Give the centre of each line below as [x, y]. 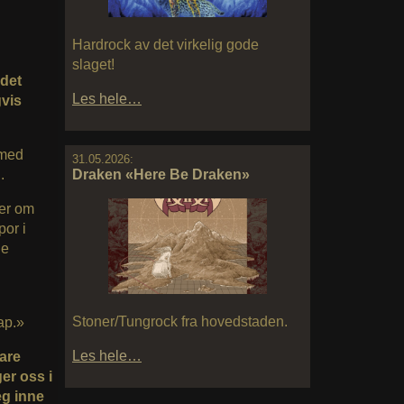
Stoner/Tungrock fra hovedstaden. [180, 321]
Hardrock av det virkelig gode [165, 44]
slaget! [93, 64]
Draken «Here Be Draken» [161, 174]
